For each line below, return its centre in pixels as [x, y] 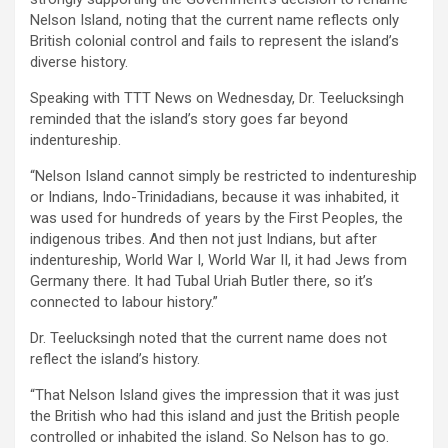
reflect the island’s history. [115, 358]
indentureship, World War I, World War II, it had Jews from [218, 259]
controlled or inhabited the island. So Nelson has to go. [209, 436]
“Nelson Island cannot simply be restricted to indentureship [223, 175]
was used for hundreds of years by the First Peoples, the [216, 217]
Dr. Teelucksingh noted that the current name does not [208, 337]
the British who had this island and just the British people [215, 415]
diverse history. [79, 61]
